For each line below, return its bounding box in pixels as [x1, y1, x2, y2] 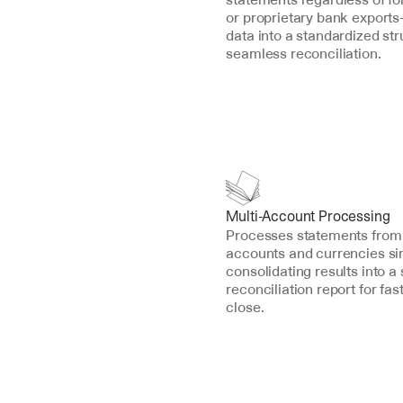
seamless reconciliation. [226, 43, 381, 63]
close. [226, 297, 264, 317]
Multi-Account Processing [226, 206, 390, 226]
